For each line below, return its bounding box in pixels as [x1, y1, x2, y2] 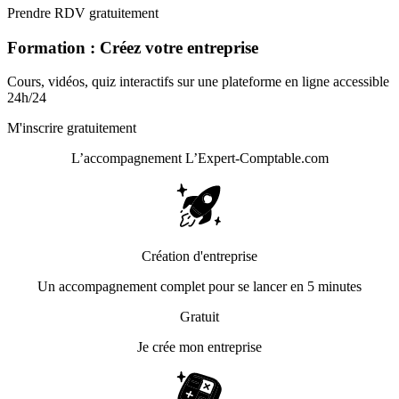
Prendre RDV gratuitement [7, 4, 159, 20]
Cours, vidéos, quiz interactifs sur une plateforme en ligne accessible [7, 74, 389, 90]
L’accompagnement [70, 151, 185, 167]
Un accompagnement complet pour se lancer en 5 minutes [37, 279, 362, 295]
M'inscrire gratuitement [7, 120, 136, 136]
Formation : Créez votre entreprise [7, 37, 258, 57]
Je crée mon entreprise [137, 339, 262, 355]
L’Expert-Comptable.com [184, 151, 329, 167]
